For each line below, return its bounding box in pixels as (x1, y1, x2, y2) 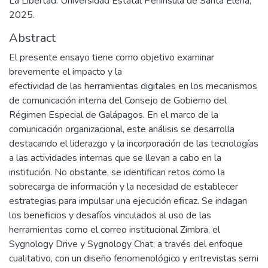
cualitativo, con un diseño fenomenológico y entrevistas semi (9, 252, 258, 265)
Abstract (9, 30, 56, 46)
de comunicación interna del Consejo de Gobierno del (9, 94, 227, 107)
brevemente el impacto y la (9, 65, 122, 78)
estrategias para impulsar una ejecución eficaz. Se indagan (9, 194, 247, 208)
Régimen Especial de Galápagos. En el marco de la (9, 108, 218, 121)
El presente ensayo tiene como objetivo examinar (9, 51, 214, 64)
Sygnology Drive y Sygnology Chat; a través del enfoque (9, 237, 243, 251)
